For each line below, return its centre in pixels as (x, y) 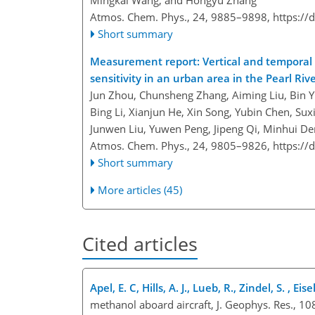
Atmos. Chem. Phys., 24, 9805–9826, (181, 146)
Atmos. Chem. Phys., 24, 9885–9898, (181, 17)
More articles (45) (140, 190)
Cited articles (140, 244)
